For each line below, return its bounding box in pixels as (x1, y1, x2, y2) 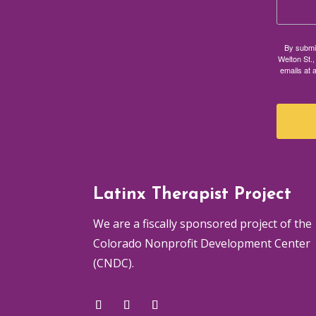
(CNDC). (93, 255, 134, 272)
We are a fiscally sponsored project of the (93, 216, 312, 232)
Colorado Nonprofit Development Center (93, 236, 310, 252)
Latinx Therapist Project (93, 186, 291, 204)
